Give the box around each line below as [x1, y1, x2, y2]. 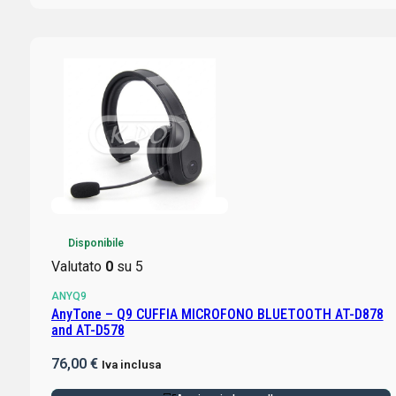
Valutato [50, 257, 105, 275]
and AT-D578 [50, 321, 125, 339]
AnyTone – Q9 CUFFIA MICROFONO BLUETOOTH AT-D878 [50, 305, 384, 323]
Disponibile [67, 236, 124, 249]
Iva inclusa [101, 357, 161, 371]
